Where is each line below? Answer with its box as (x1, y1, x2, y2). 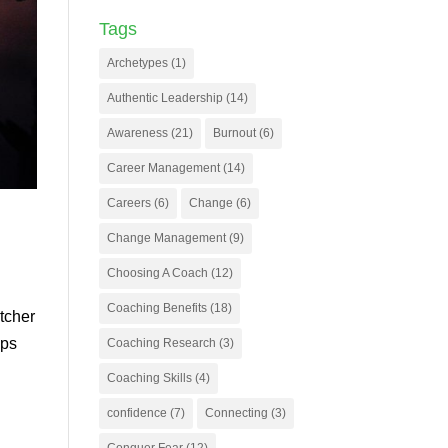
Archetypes (106, 56, 168, 70)
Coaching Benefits (106, 301, 207, 315)
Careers (106, 196, 151, 210)
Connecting (204, 406, 268, 420)
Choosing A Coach (106, 266, 208, 280)
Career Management (106, 161, 220, 175)
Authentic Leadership (106, 91, 223, 105)
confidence (106, 406, 167, 420)
